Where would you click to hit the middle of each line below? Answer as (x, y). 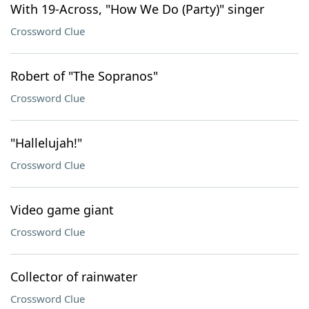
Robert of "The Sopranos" (84, 76)
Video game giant (62, 210)
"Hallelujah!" (46, 143)
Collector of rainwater (74, 277)
